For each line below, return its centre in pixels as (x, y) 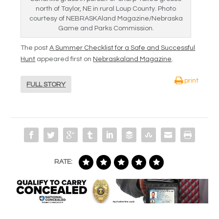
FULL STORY (46, 84)
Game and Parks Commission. (106, 28)
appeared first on (64, 59)
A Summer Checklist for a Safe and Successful (122, 48)
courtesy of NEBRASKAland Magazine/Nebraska (106, 18)
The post (35, 48)
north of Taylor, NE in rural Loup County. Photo (106, 9)
